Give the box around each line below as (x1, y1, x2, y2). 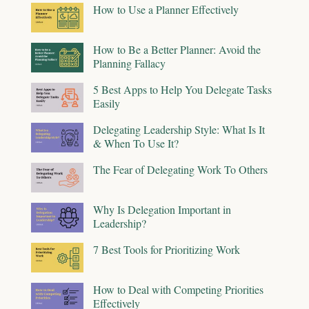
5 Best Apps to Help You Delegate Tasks (93, 81, 272, 97)
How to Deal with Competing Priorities (93, 281, 263, 297)
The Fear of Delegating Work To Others (93, 161, 268, 177)
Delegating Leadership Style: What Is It (93, 121, 265, 137)
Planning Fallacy (93, 55, 166, 70)
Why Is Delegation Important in (93, 201, 231, 217)
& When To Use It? (93, 135, 179, 150)
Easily (93, 95, 120, 110)
